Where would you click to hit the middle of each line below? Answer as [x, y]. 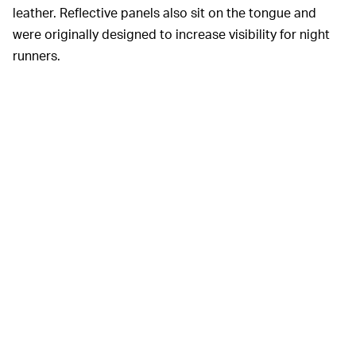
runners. [37, 56]
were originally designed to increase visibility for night [171, 34]
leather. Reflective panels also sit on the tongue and [164, 13]
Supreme [74, 347]
